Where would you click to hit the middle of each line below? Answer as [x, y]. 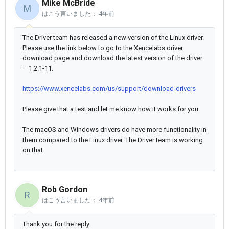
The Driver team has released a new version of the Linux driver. [113, 38]
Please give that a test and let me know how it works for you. [111, 109]
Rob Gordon [65, 190]
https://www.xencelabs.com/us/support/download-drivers [109, 89]
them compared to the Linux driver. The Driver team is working [113, 140]
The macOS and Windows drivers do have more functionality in [114, 130]
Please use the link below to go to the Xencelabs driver [103, 48]
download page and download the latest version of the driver [112, 58]
